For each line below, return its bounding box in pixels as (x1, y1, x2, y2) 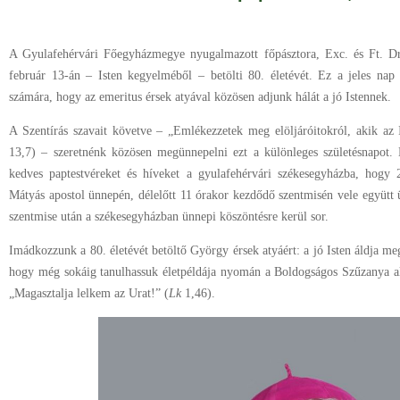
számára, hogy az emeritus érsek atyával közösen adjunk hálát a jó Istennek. (9, 90, 391, 104)
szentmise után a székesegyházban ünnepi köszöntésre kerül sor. (9, 210, 329, 223)
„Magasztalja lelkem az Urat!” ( (9, 287, 169, 300)
